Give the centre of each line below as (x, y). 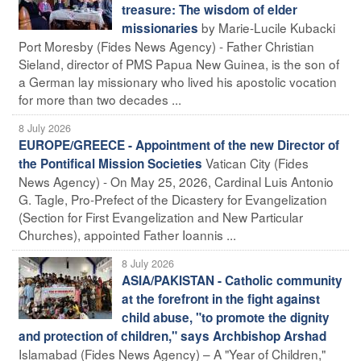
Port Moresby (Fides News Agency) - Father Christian (166, 46)
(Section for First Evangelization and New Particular (161, 216)
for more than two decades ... (100, 99)
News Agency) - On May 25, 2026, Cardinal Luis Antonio (176, 181)
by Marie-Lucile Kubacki (268, 27)
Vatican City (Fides (257, 162)
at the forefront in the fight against (221, 299)
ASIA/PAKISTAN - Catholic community (232, 280)
